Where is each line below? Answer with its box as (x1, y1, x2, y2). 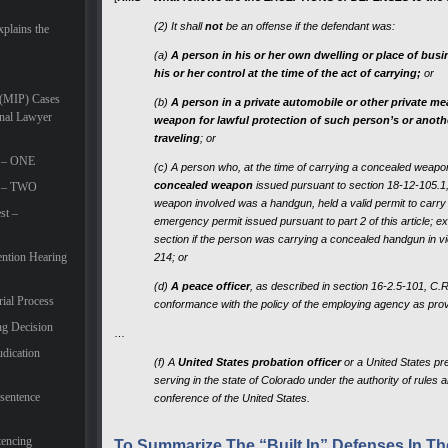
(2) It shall (154, 19, 202, 32)
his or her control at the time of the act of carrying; (154, 66, 421, 79)
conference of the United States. (154, 391, 310, 404)
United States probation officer (178, 355, 341, 368)
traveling (154, 131, 200, 144)
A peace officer (171, 279, 250, 292)
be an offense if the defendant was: (223, 19, 395, 32)
